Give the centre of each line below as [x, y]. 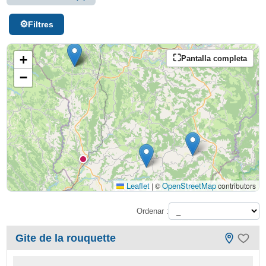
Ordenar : [152, 211]
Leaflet [137, 186]
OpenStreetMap [189, 186]
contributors [236, 186]
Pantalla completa [214, 58]
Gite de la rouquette [66, 238]
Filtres [41, 24]
